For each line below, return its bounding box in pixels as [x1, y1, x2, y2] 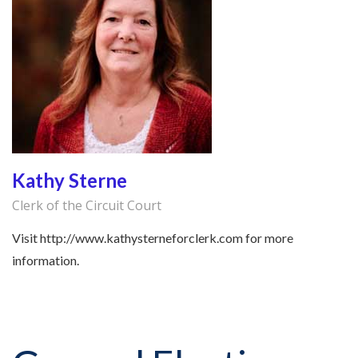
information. [12, 253, 79, 268]
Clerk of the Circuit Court [12, 197, 161, 215]
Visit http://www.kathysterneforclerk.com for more [12, 230, 293, 246]
